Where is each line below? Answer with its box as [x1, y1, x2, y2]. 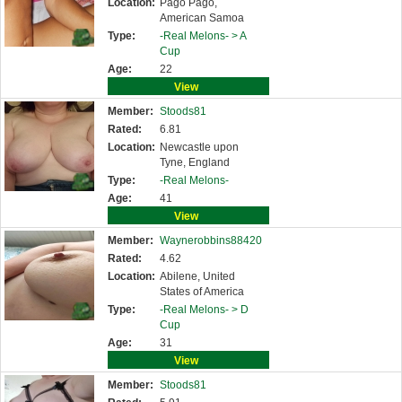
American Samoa [160, 12, 244, 24]
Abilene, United [160, 270, 235, 283]
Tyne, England [160, 156, 230, 169]
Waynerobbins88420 [160, 234, 262, 247]
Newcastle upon [160, 141, 239, 153]
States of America [160, 285, 244, 298]
